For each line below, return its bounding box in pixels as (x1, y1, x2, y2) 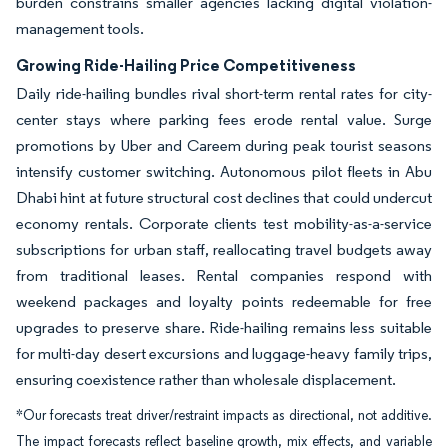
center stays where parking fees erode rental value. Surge (16, 110, 432, 129)
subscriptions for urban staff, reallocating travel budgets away (16, 240, 432, 259)
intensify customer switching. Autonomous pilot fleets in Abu (16, 162, 432, 181)
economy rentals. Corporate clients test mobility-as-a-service (16, 214, 432, 233)
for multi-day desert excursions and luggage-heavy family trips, (16, 344, 432, 363)
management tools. (16, 19, 144, 38)
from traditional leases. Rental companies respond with (16, 266, 432, 285)
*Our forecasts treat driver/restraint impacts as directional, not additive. (16, 407, 432, 424)
